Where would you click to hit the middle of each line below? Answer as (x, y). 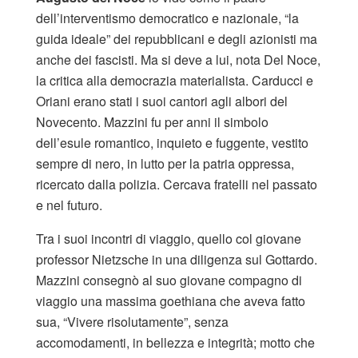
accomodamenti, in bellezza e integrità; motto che (175, 343)
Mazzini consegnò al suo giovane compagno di (169, 280)
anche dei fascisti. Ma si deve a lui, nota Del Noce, (178, 60)
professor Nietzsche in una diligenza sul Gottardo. (177, 260)
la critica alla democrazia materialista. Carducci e (175, 81)
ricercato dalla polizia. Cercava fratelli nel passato (177, 185)
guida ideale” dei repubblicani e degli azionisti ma (177, 39)
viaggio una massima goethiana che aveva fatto (171, 301)
